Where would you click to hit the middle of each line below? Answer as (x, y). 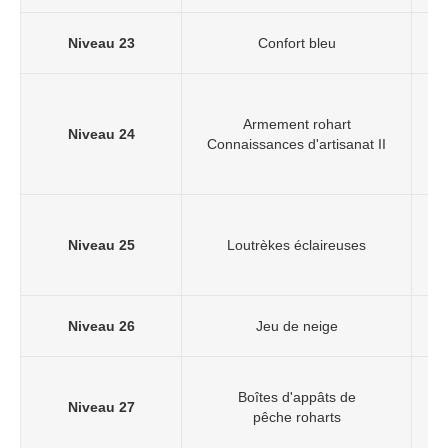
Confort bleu (296, 43)
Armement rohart (296, 124)
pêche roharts (296, 417)
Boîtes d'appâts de (296, 397)
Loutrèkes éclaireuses (296, 245)
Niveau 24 (101, 134)
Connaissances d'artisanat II (296, 144)
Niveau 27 (101, 407)
